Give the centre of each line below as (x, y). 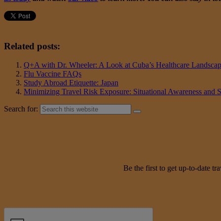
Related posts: (32, 46)
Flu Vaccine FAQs (53, 74)
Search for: (21, 109)
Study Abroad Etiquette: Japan (71, 83)
